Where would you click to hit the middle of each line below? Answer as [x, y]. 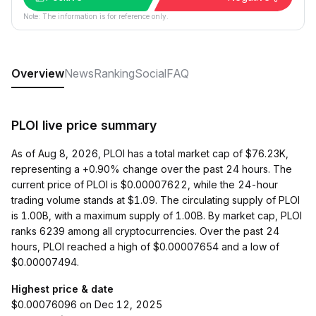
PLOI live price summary [84, 125]
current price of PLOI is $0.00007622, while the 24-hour [145, 184]
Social [151, 73]
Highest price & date [62, 289]
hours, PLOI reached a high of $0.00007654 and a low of [145, 247]
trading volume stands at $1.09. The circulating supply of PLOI [156, 200]
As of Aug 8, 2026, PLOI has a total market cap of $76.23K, [150, 153]
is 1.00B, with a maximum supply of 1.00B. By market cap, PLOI [157, 215]
